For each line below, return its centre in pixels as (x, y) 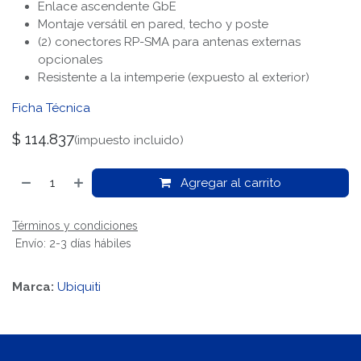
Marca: (33, 287)
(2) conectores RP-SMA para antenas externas (169, 42)
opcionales (70, 60)
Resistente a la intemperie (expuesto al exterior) (174, 78)
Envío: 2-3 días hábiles (72, 244)
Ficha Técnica (51, 108)
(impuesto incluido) (129, 141)
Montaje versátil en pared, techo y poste (153, 25)
